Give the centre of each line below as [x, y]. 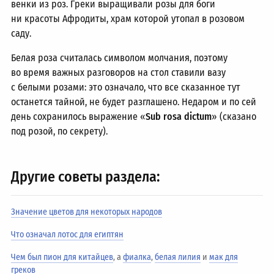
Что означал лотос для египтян [68, 235]
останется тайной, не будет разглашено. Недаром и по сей [134, 102]
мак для [224, 257]
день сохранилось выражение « [79, 117]
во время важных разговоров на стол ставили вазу [119, 72]
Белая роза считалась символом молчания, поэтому [120, 58]
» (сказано [234, 117]
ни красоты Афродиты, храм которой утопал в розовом [128, 19]
